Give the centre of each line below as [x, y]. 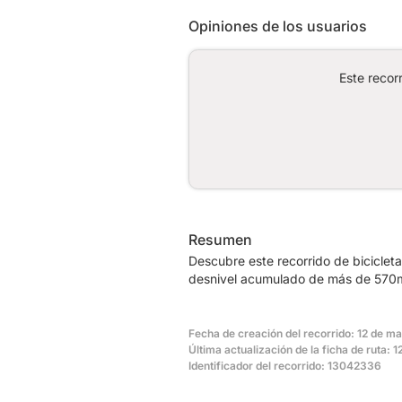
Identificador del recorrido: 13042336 [285, 365]
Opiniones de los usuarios [278, 26]
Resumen [220, 239]
